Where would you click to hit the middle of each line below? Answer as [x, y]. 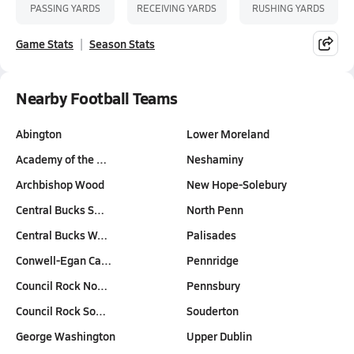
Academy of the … [61, 159]
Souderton [212, 311]
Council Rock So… [61, 311]
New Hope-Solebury [236, 184]
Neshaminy [215, 159]
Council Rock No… [62, 285]
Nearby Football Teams [97, 98]
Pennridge [212, 260]
